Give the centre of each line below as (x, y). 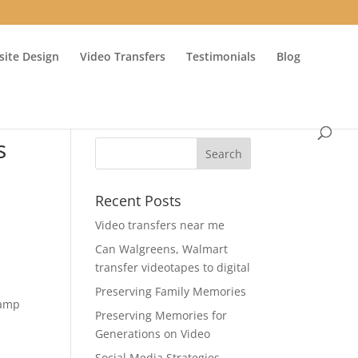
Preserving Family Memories (171, 291)
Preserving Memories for (161, 315)
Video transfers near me (160, 225)
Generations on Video (153, 334)
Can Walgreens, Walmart (162, 249)
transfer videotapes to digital (173, 267)
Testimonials (221, 56)
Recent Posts (139, 201)
